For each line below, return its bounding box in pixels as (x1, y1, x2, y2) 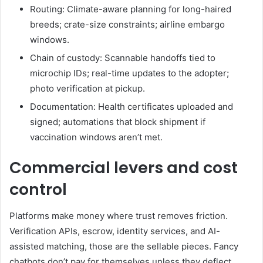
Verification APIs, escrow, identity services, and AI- (9, 225, 220, 237)
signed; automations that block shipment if (30, 116, 205, 128)
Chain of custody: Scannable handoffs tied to (30, 52, 215, 64)
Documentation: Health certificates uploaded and (30, 101, 233, 113)
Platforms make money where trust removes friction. (9, 210, 228, 221)
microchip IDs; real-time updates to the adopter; (30, 68, 229, 79)
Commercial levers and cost (9, 157, 238, 179)
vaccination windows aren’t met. (30, 131, 163, 143)
